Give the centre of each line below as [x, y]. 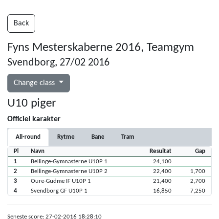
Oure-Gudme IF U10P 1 [61, 181]
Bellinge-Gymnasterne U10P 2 [69, 171]
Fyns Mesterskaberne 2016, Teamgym [101, 48]
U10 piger [32, 103]
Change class [35, 83]
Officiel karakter [34, 119]
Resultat [160, 151]
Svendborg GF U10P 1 [59, 191]
